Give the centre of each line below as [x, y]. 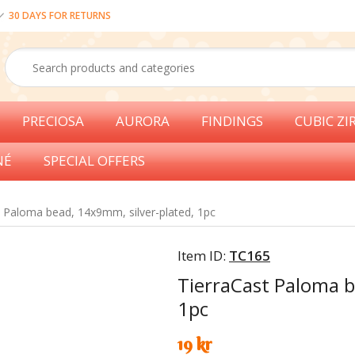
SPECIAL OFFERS [94, 160]
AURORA [143, 121]
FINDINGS [232, 121]
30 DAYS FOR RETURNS [60, 15]
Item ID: [203, 256]
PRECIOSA [53, 121]
